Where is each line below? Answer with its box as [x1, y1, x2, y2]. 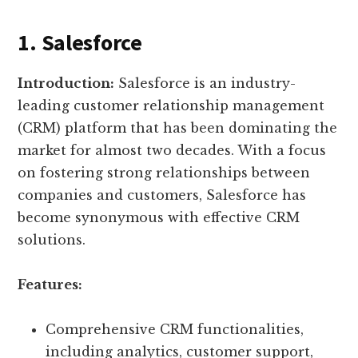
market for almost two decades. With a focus [18, 142, 327, 159]
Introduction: [18, 75, 115, 92]
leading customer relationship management [18, 97, 325, 114]
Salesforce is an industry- [114, 75, 296, 92]
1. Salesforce [18, 28, 142, 58]
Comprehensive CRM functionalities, [46, 321, 304, 338]
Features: [18, 276, 83, 293]
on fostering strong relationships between [18, 165, 311, 181]
